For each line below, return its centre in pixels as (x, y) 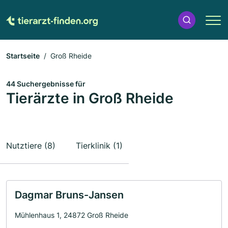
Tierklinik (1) (99, 146)
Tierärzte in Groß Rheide (90, 98)
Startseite (23, 56)
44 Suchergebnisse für (46, 84)
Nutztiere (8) (31, 146)
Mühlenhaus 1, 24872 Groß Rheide (72, 215)
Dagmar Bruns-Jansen (69, 195)
